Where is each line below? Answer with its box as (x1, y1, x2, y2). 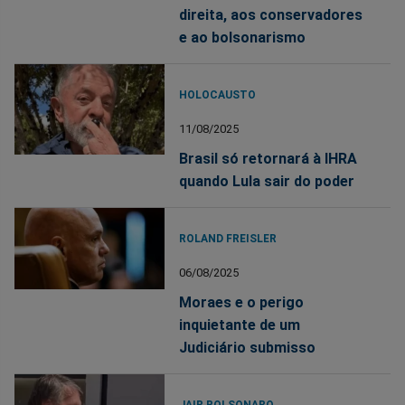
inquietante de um (179, 316, 301, 334)
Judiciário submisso (179, 339, 316, 357)
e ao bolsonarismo (179, 29, 306, 47)
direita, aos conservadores (179, 6, 363, 24)
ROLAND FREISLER (179, 232, 278, 246)
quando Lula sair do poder (179, 173, 355, 191)
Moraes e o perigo (179, 294, 305, 312)
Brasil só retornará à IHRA (179, 150, 358, 168)
